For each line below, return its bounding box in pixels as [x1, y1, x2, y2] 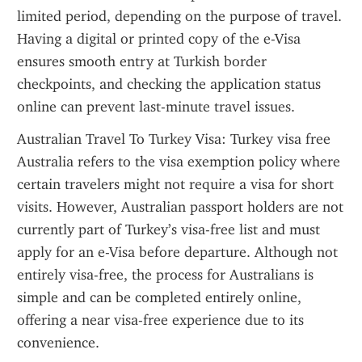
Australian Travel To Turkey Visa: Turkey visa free [17, 130, 330, 148]
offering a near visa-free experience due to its [17, 311, 304, 329]
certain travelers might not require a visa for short [17, 175, 334, 193]
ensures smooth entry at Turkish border [17, 53, 267, 70]
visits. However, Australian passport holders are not [17, 198, 343, 216]
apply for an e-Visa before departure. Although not [17, 243, 338, 261]
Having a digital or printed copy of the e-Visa [17, 30, 301, 48]
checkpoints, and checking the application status [17, 75, 321, 93]
